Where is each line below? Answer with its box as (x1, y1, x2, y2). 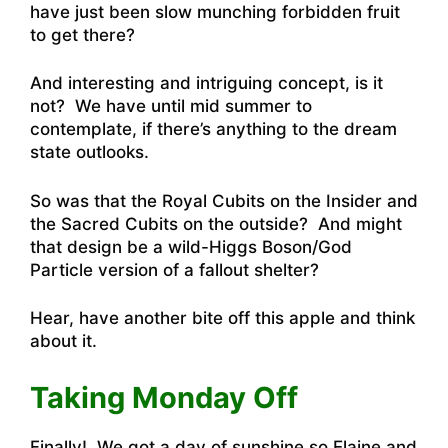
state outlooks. (30, 142, 149, 163)
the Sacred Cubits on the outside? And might (30, 213, 402, 234)
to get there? (30, 24, 135, 45)
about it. (30, 331, 97, 352)
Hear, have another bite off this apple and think (30, 308, 415, 329)
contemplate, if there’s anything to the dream (30, 119, 397, 140)
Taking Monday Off (30, 379, 298, 415)
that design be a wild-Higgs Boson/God (30, 236, 352, 257)
